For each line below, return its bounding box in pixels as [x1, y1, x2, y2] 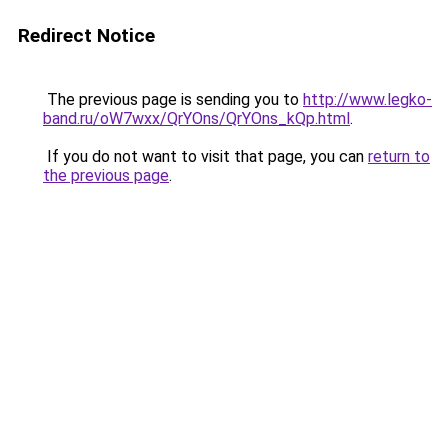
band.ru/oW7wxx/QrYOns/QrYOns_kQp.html [43, 109, 350, 128]
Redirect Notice [18, 24, 155, 47]
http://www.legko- [303, 90, 432, 109]
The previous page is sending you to [43, 90, 303, 109]
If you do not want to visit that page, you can [43, 147, 368, 166]
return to [368, 147, 430, 166]
